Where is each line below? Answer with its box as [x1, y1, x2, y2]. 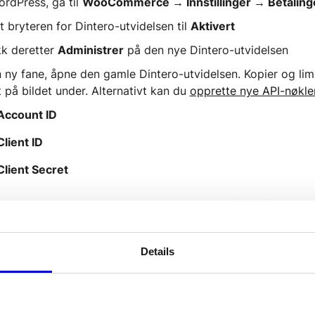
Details [140, 245, 175, 257]
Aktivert [190, 19, 235, 33]
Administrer [57, 43, 124, 57]
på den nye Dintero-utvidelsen [123, 43, 288, 57]
